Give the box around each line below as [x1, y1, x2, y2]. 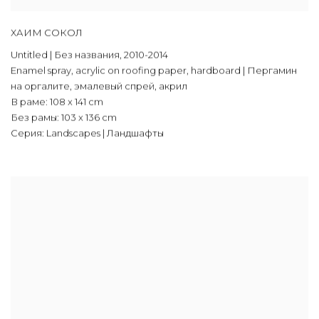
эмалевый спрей [74, 80, 155, 92]
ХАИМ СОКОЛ [11, 26, 83, 38]
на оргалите [11, 80, 70, 92]
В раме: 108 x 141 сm [11, 95, 103, 108]
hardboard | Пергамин [191, 64, 297, 76]
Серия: [11, 127, 44, 139]
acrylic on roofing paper [75, 64, 187, 76]
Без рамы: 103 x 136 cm [11, 111, 117, 123]
